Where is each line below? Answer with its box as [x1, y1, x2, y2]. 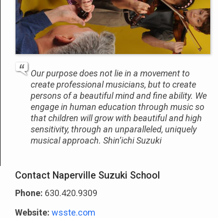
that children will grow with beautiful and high [31, 112, 202, 123]
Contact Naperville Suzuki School [15, 169, 161, 181]
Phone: [15, 187, 43, 198]
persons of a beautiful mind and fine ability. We [31, 90, 207, 101]
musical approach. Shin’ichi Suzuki [31, 135, 162, 145]
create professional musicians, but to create [31, 79, 197, 90]
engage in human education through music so [31, 101, 205, 112]
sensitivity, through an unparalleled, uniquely [31, 124, 197, 134]
